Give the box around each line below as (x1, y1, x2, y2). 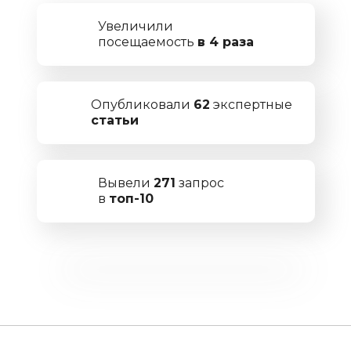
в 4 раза (197, 34, 254, 49)
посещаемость (97, 34, 197, 49)
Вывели (97, 175, 154, 190)
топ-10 (108, 191, 154, 206)
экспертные (210, 97, 293, 112)
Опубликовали (91, 97, 194, 112)
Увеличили (97, 19, 173, 34)
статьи (91, 113, 139, 128)
